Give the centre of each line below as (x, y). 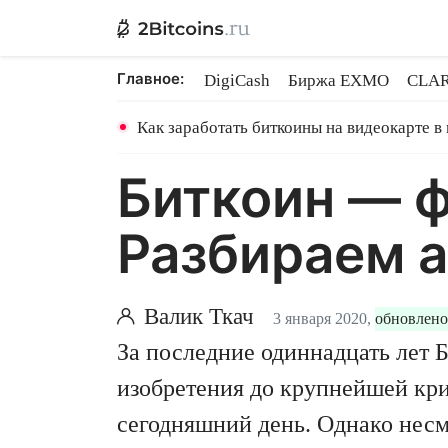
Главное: (150, 78)
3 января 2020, (322, 318)
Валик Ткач (199, 316)
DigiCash (237, 80)
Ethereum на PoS (264, 107)
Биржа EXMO (338, 80)
